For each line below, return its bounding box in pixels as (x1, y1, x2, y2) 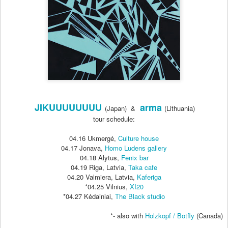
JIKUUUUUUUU (35, 101, 102, 115)
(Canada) (194, 211, 223, 221)
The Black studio (115, 191, 165, 202)
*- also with (110, 211, 145, 221)
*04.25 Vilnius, (84, 182, 130, 192)
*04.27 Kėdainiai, (63, 191, 115, 202)
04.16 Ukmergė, (69, 133, 118, 144)
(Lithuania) (164, 103, 195, 113)
